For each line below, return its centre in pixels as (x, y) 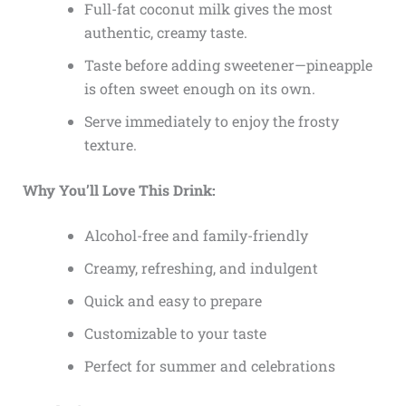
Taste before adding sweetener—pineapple (228, 64)
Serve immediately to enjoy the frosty (211, 121)
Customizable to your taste (175, 333)
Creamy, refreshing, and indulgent (201, 267)
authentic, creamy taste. (165, 32)
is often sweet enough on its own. (199, 88)
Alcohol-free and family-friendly (196, 235)
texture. (110, 144)
